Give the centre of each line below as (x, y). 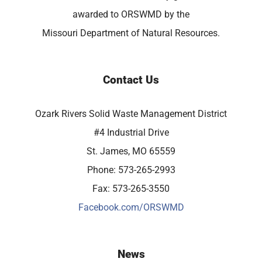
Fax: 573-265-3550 (131, 188)
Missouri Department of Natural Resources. (131, 33)
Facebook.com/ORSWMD (131, 207)
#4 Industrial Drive (131, 132)
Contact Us (131, 80)
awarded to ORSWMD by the (131, 14)
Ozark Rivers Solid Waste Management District (131, 113)
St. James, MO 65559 (131, 151)
